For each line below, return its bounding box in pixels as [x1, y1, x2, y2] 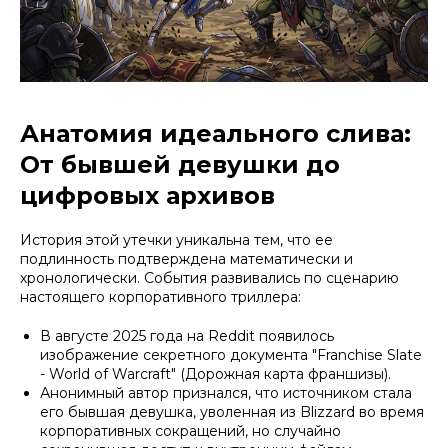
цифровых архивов [20, 180, 275, 210]
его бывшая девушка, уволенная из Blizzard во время [40, 402, 424, 421]
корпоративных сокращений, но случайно [40, 421, 341, 440]
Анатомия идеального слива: [20, 118, 411, 148]
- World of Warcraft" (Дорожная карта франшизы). [40, 364, 391, 383]
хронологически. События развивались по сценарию [20, 268, 399, 287]
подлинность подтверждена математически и [20, 249, 353, 268]
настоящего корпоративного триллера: [20, 287, 301, 306]
